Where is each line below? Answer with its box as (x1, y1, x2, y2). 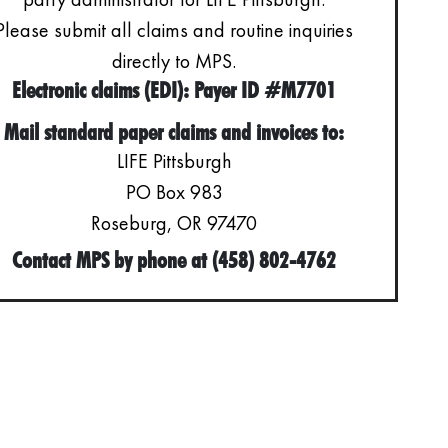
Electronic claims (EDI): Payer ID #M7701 (12, 77, 337, 103)
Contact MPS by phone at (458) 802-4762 (12, 247, 337, 273)
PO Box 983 (125, 179, 223, 205)
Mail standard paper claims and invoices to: (4, 119, 345, 145)
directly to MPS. (112, 48, 237, 74)
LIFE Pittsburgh (116, 148, 232, 174)
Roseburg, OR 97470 (91, 210, 258, 236)
